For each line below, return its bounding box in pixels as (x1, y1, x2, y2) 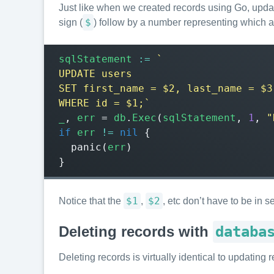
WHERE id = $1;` (59, 97, 150, 109)
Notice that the (59, 196, 124, 206)
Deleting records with (59, 223, 213, 240)
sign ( (59, 17, 83, 28)
